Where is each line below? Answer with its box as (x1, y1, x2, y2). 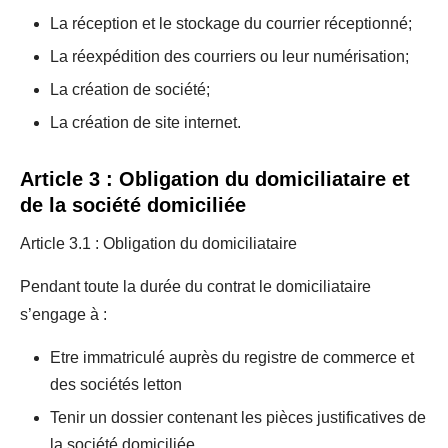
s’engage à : (20, 306, 107, 323)
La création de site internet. (50, 114, 245, 131)
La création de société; (50, 81, 214, 98)
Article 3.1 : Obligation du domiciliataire (20, 235, 297, 252)
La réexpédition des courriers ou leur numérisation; (50, 48, 409, 65)
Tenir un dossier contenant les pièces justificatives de (50, 409, 426, 426)
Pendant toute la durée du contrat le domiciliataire (20, 278, 371, 295)
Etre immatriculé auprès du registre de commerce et (50, 349, 414, 366)
